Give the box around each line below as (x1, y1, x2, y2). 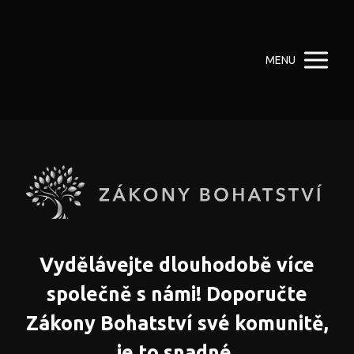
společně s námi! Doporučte (47, 282, 307, 305)
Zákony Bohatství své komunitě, (25, 311, 329, 334)
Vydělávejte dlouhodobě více (40, 253, 314, 276)
